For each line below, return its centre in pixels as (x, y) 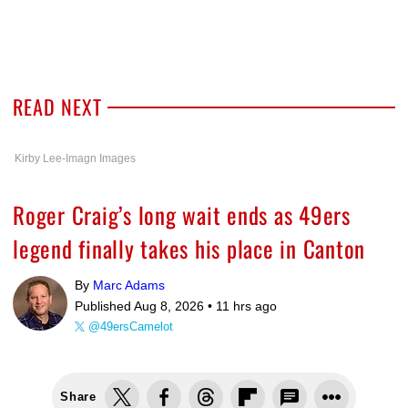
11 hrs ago (246, 306)
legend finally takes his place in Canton (189, 249)
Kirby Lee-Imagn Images (75, 159)
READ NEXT (57, 107)
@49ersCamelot (131, 327)
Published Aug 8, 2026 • (145, 306)
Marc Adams (129, 286)
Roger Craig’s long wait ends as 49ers (182, 215)
